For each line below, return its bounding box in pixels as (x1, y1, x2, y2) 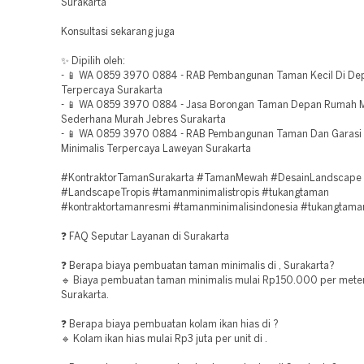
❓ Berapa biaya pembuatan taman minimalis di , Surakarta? (61, 262, 335, 271)
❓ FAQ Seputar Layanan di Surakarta (61, 232, 229, 241)
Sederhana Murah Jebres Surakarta (61, 115, 226, 124)
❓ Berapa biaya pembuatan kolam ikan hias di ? (61, 320, 279, 329)
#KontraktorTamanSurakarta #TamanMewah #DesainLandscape (61, 174, 362, 183)
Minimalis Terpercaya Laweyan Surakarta (61, 145, 251, 154)
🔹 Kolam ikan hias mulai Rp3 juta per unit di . (61, 335, 267, 344)
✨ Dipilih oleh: (61, 57, 125, 66)
